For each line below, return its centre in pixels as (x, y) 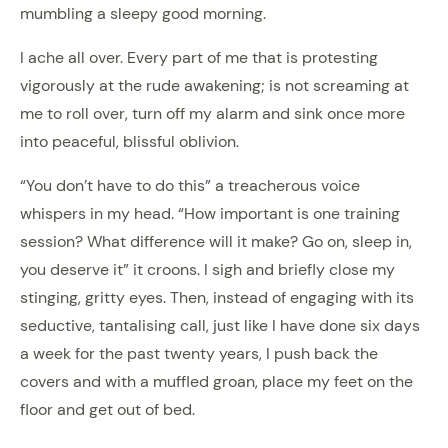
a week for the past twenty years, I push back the (199, 353)
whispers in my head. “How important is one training (210, 213)
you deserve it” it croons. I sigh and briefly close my (207, 269)
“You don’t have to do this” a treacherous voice (190, 185)
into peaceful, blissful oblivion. (129, 141)
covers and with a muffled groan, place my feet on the (216, 381)
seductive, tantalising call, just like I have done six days (220, 325)
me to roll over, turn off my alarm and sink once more (212, 113)
